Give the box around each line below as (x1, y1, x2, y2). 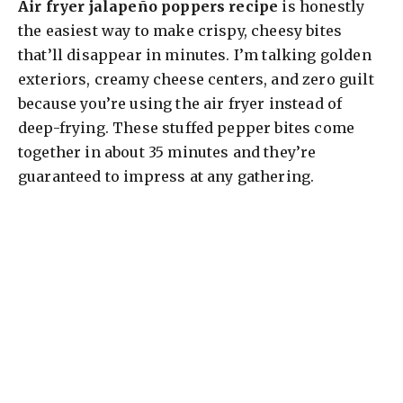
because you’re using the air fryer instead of (18, 94, 343, 113)
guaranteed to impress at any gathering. (18, 167, 315, 186)
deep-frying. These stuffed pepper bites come (18, 119, 355, 138)
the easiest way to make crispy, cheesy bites (18, 22, 343, 40)
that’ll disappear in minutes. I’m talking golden (18, 46, 372, 65)
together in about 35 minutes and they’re (18, 143, 317, 162)
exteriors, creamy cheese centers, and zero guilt (18, 70, 374, 89)
